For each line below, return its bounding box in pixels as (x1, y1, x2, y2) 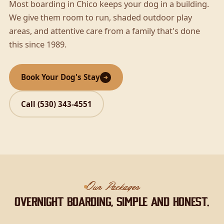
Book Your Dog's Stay (20, 72, 100, 82)
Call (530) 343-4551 (20, 98, 92, 109)
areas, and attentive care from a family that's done (8, 25, 200, 37)
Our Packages (87, 180, 140, 192)
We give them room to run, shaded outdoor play (8, 11, 192, 23)
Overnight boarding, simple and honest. (14, 196, 209, 207)
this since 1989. (8, 38, 66, 50)
